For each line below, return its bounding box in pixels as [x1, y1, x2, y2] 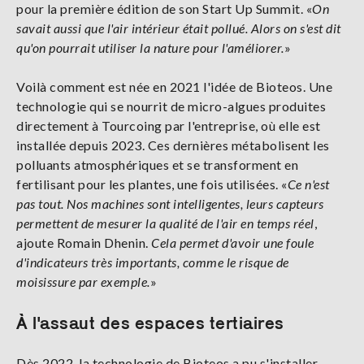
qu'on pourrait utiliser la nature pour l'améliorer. [16, 39, 284, 55]
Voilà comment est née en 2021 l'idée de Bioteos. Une [16, 78, 332, 94]
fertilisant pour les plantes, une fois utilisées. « [16, 175, 288, 192]
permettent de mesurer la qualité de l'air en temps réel [16, 214, 314, 231]
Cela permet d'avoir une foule [151, 234, 314, 250]
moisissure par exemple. [16, 273, 150, 289]
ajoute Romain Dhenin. [16, 234, 151, 250]
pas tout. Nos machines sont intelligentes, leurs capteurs [16, 195, 324, 211]
